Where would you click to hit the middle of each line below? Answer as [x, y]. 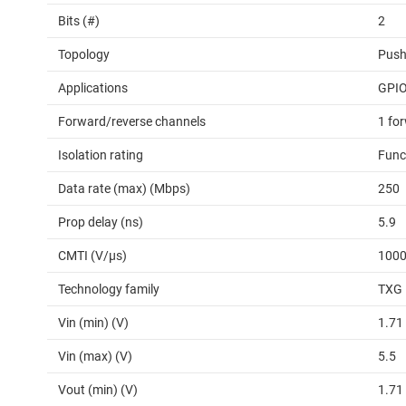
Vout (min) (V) [98, 390]
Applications [93, 88]
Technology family [109, 290]
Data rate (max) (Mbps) [124, 189]
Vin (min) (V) [93, 323]
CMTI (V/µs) [92, 256]
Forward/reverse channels [132, 122]
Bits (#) [79, 21]
